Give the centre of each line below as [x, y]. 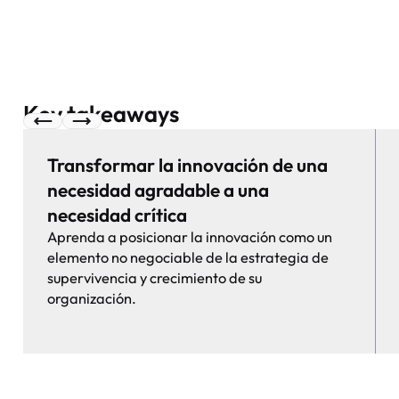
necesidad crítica [117, 215]
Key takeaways [102, 113]
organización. [91, 299]
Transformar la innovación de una [187, 165]
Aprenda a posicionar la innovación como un [189, 237]
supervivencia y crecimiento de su [154, 278]
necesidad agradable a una [158, 190]
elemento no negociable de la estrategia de [187, 258]
